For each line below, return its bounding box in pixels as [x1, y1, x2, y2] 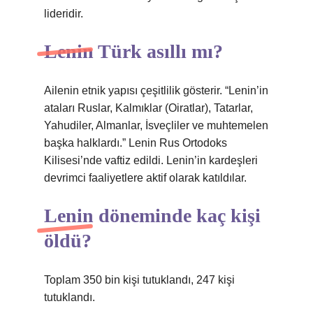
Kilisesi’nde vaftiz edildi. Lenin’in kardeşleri [44, 154, 258, 166]
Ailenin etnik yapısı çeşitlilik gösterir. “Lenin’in [44, 85, 268, 96]
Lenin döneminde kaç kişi [44, 205, 261, 226]
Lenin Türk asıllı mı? [44, 41, 223, 62]
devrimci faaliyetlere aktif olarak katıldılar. [44, 172, 247, 184]
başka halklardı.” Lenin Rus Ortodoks [44, 137, 227, 149]
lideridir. [44, 8, 83, 20]
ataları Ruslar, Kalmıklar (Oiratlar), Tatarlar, [44, 102, 253, 114]
